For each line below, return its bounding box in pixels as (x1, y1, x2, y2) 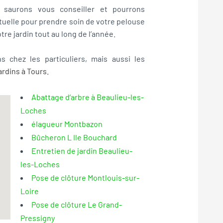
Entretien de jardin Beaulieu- (31, 145, 132, 155)
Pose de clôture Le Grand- (31, 199, 122, 209)
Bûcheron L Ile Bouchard (31, 132, 117, 142)
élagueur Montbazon (31, 118, 103, 128)
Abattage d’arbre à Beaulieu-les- (31, 92, 144, 102)
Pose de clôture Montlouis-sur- (31, 172, 139, 182)
